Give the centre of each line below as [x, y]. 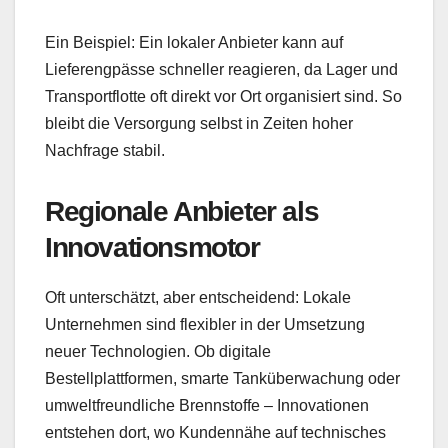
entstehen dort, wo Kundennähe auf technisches [215, 432]
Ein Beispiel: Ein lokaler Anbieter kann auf [194, 42]
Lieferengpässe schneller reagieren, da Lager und [221, 69]
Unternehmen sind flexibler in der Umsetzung [205, 324]
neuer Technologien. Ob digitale [158, 351]
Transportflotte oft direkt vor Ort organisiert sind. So [223, 96]
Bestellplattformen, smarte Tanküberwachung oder [222, 378]
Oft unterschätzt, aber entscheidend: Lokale [198, 297]
